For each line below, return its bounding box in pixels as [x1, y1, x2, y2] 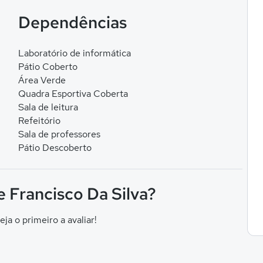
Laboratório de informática [18, 47, 131, 59]
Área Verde [18, 74, 66, 86]
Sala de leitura [18, 101, 78, 113]
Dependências [18, 11, 127, 33]
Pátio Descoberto [18, 141, 92, 154]
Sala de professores [18, 128, 100, 140]
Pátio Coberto [18, 60, 77, 73]
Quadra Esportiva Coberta [18, 87, 128, 100]
